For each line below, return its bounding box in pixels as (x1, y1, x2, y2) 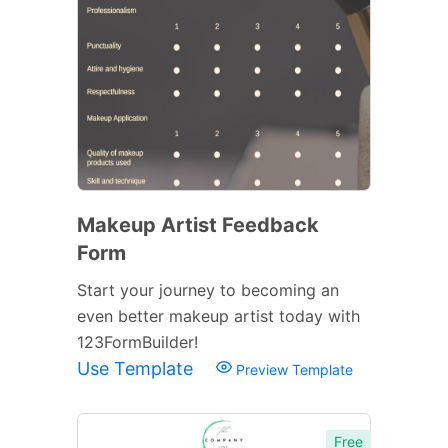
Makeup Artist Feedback (77, 212, 319, 237)
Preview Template (232, 360, 353, 378)
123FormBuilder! (77, 331, 198, 352)
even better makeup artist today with (77, 305, 360, 326)
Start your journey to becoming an (77, 279, 339, 300)
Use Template (77, 357, 198, 379)
